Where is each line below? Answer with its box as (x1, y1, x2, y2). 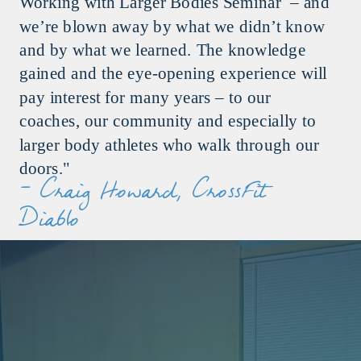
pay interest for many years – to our (19, 88, 272, 106)
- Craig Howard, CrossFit (19, 181, 267, 208)
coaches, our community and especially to (19, 111, 317, 130)
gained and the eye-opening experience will (19, 64, 328, 83)
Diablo (19, 210, 81, 236)
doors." (19, 159, 70, 177)
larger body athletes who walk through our (19, 135, 320, 154)
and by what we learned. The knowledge (19, 40, 306, 59)
